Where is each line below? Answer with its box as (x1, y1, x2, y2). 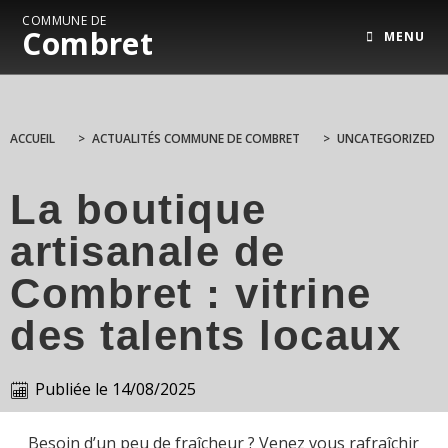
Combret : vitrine (10, 270, 372, 317)
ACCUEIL (10, 130, 55, 147)
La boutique (10, 186, 267, 233)
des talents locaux (10, 312, 401, 359)
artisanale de (10, 228, 286, 275)
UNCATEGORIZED (337, 130, 435, 147)
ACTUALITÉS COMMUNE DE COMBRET (92, 130, 300, 147)
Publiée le (35, 378, 108, 400)
